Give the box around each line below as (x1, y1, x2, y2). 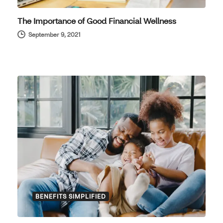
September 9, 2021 (28, 31, 81, 39)
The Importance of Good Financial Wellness (17, 15, 176, 26)
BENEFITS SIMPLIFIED (35, 192, 106, 200)
